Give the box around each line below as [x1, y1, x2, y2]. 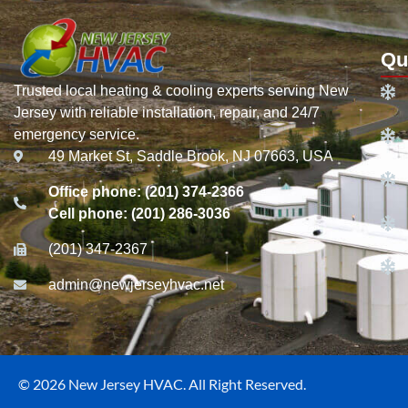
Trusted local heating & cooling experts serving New [14, 83, 349, 99]
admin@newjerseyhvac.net [47, 277, 224, 293]
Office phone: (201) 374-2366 [47, 184, 244, 200]
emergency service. [14, 127, 139, 143]
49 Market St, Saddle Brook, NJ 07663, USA [47, 148, 333, 165]
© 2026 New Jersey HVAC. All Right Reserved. [18, 375, 306, 393]
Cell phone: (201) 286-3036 [47, 206, 230, 222]
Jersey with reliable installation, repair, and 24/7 [14, 105, 320, 121]
